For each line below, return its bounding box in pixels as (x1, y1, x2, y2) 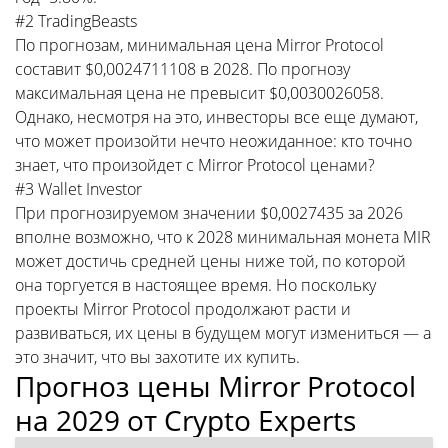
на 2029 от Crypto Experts (15, 400, 356, 439)
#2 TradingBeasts (15, 9, 137, 32)
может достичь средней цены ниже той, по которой (15, 249, 406, 272)
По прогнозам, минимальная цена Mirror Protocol (15, 33, 384, 56)
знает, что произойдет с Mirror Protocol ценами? (15, 153, 375, 176)
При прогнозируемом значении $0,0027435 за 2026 (15, 201, 403, 224)
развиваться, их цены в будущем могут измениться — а (15, 321, 431, 344)
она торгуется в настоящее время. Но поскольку (15, 273, 376, 296)
